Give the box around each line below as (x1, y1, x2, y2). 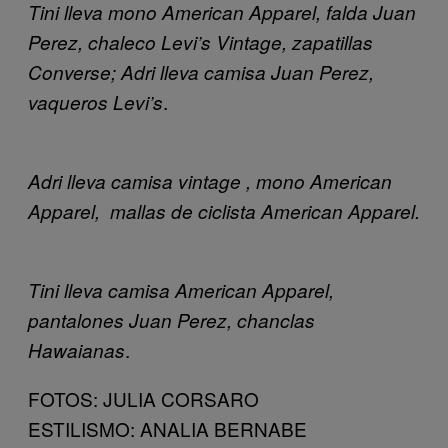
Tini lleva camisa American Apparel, (28, 276, 334, 303)
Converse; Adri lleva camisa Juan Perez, (28, 58, 374, 85)
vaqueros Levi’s (28, 88, 163, 115)
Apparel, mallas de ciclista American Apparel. (28, 197, 420, 224)
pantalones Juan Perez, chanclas (28, 306, 315, 333)
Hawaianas (28, 336, 125, 363)
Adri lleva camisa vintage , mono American (28, 167, 392, 194)
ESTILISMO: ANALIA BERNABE (28, 414, 307, 442)
